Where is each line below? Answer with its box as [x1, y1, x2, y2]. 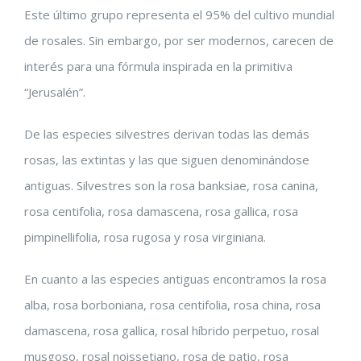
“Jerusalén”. [24, 84, 85, 100]
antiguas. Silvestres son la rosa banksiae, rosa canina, [24, 177, 318, 193]
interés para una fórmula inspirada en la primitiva [24, 58, 293, 74]
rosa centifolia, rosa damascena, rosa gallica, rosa [24, 203, 298, 219]
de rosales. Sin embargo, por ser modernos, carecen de [24, 32, 334, 48]
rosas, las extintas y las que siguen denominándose [24, 151, 309, 168]
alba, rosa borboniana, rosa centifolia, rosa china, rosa [24, 297, 321, 313]
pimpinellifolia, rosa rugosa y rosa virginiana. [24, 229, 266, 245]
